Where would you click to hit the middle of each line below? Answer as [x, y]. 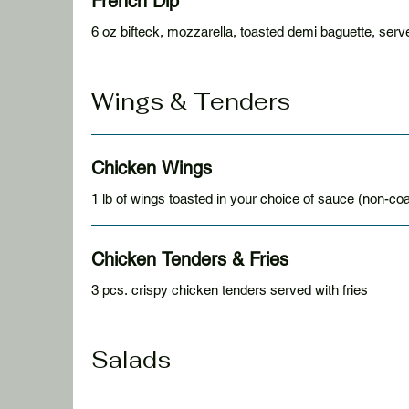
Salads [131, 360]
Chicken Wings [152, 168]
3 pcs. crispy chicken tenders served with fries [230, 290]
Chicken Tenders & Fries [190, 259]
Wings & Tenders [191, 101]
